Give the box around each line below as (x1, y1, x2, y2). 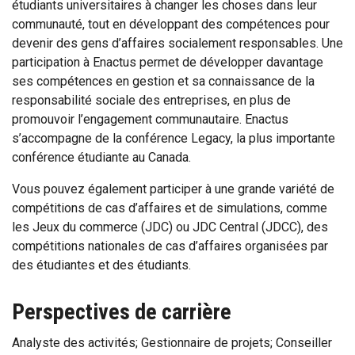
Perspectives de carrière (12, 299, 231, 325)
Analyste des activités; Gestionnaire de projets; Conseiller (12, 335, 332, 350)
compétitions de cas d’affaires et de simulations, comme (12, 200, 327, 216)
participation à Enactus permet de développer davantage (12, 55, 323, 70)
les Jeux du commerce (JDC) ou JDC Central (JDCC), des (12, 219, 328, 235)
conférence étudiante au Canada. (12, 150, 194, 165)
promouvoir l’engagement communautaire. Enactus (12, 112, 288, 127)
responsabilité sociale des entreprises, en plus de (12, 93, 291, 108)
